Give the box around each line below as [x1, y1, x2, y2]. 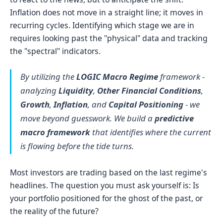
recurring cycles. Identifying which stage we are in [10, 19, 194, 31]
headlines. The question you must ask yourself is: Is [10, 179, 199, 191]
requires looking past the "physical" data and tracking [10, 32, 208, 44]
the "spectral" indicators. [10, 45, 101, 56]
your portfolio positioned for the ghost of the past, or [10, 192, 203, 204]
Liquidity [58, 85, 93, 97]
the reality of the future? [10, 205, 99, 217]
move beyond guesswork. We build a [20, 112, 155, 124]
